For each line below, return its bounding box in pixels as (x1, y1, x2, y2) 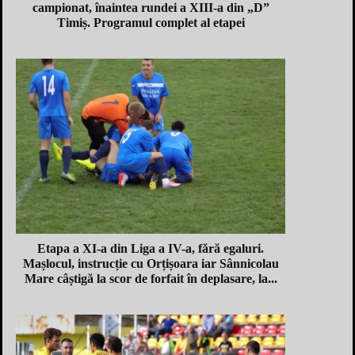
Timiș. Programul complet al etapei (56, 15, 245, 29)
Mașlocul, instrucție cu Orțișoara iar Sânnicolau (22, 256, 279, 270)
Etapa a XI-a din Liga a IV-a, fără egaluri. (37, 241, 264, 255)
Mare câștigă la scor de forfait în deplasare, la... (24, 271, 277, 285)
